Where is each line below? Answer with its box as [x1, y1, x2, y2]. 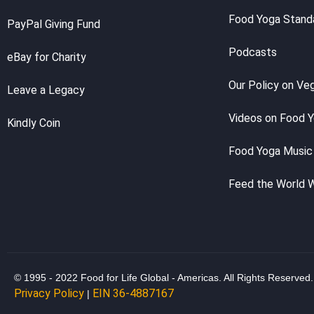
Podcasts [228, 46, 278, 60]
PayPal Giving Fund [7, 18, 100, 32]
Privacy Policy [14, 287, 84, 301]
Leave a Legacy [7, 83, 85, 97]
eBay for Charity [7, 50, 86, 64]
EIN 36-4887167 [93, 287, 174, 301]
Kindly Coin [7, 116, 60, 130]
